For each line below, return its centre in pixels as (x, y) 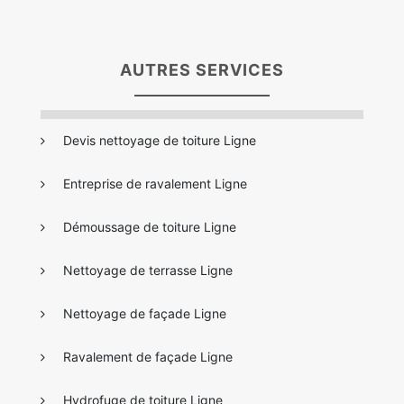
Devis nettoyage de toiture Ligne (160, 140)
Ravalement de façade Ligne (148, 356)
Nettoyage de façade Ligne (145, 313)
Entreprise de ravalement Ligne (155, 183)
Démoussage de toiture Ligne (150, 226)
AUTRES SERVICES (202, 69)
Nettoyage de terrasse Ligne (148, 270)
